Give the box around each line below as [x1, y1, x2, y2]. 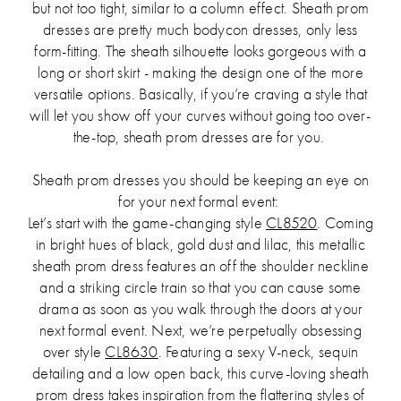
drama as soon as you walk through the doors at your [38, 299, 363, 318]
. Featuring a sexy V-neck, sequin [158, 342, 359, 361]
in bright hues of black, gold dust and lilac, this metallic [36, 235, 365, 253]
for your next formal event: [118, 192, 283, 210]
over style [42, 342, 106, 361]
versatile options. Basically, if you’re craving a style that [33, 84, 368, 103]
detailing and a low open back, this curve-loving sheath [32, 363, 369, 382]
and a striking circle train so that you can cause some [39, 277, 362, 296]
